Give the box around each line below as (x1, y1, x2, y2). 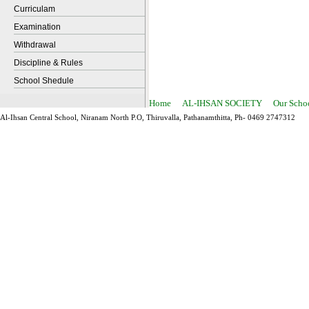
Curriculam (14, 4, 55, 14)
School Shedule (14, 76, 74, 86)
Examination (14, 22, 61, 32)
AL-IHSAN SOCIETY (182, 98, 262, 108)
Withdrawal (14, 40, 56, 50)
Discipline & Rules (14, 58, 83, 68)
